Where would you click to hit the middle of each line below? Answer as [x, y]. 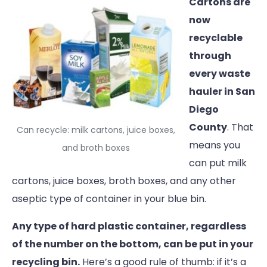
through [210, 56]
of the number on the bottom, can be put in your [133, 244]
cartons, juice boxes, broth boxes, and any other [124, 181]
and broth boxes [96, 148]
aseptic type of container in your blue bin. [109, 199]
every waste [220, 74]
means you [215, 145]
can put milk [218, 163]
